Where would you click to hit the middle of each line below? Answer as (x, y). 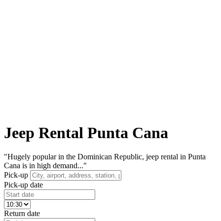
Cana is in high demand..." (45, 166)
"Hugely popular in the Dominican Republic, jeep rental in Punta (105, 157)
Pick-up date (23, 185)
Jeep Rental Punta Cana (86, 132)
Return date (22, 214)
